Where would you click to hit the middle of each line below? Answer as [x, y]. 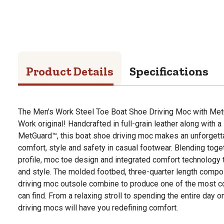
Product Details [70, 71]
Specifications [169, 71]
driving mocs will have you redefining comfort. [98, 207]
